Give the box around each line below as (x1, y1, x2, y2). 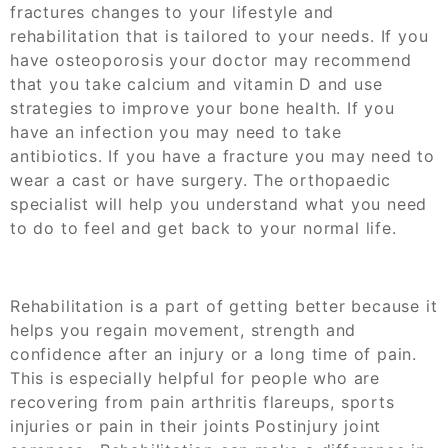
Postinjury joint (255, 415, 382, 436)
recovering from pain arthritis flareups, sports (10, 391, 395, 412)
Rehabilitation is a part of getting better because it (10, 295, 438, 316)
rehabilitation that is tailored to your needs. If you (10, 25, 429, 46)
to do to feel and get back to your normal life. (10, 217, 397, 238)
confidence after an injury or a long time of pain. (10, 343, 417, 364)
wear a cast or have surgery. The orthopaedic (10, 169, 392, 190)
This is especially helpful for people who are (10, 367, 380, 388)
